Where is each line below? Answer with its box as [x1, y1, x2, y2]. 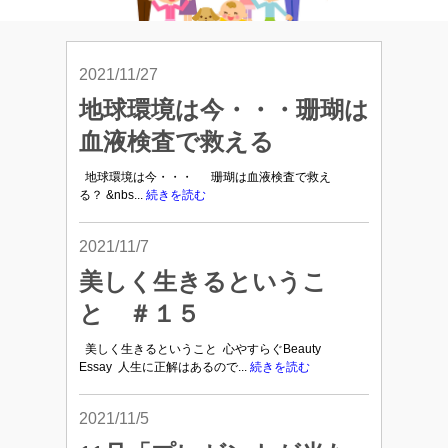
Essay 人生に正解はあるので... [79, 360, 250, 374]
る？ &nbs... [79, 188, 146, 202]
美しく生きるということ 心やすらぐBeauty [79, 342, 321, 356]
